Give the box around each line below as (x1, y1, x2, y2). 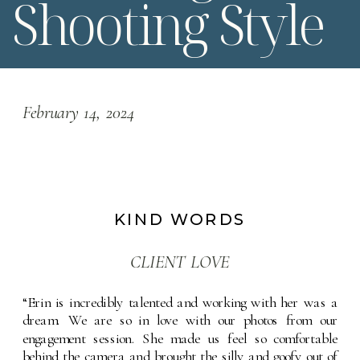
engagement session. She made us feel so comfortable (22, 329, 338, 348)
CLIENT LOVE (130, 251, 230, 274)
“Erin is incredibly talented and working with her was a (22, 293, 338, 312)
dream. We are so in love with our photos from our (22, 311, 338, 330)
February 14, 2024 (22, 100, 136, 124)
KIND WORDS (114, 209, 246, 230)
